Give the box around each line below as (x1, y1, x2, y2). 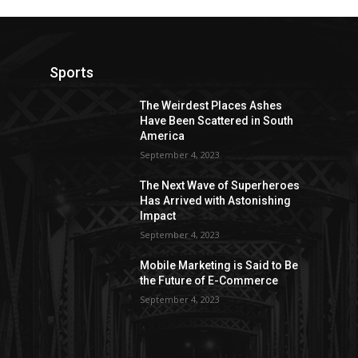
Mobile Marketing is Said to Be (140, 259, 299, 272)
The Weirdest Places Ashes (140, 99, 283, 113)
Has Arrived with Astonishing (140, 194, 292, 208)
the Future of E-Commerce (140, 274, 279, 288)
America (140, 129, 185, 143)
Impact (140, 209, 177, 223)
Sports (50, 64, 93, 82)
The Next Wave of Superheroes (140, 179, 300, 193)
